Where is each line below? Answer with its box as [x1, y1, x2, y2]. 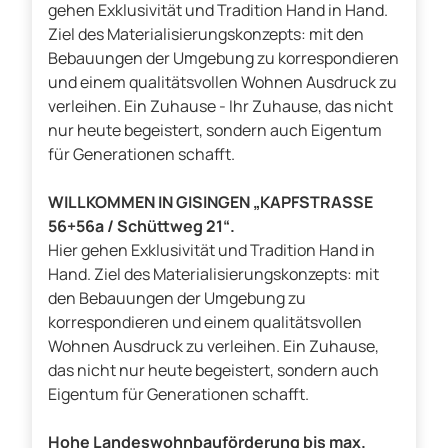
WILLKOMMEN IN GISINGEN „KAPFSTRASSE [48, 191, 373, 214]
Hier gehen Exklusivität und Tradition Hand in [48, 239, 375, 262]
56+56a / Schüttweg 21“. [48, 215, 235, 238]
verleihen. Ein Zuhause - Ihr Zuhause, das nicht [48, 95, 393, 118]
